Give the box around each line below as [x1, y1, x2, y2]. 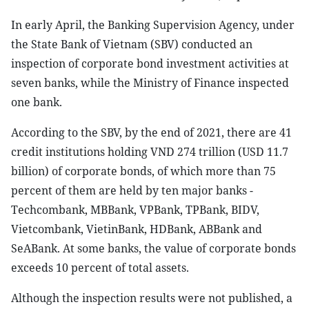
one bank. [11, 94, 62, 110]
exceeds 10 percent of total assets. [11, 260, 189, 275]
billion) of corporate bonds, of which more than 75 [11, 163, 276, 179]
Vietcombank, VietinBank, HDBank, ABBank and [11, 221, 262, 237]
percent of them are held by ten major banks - [11, 183, 253, 198]
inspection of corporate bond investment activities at [11, 56, 289, 71]
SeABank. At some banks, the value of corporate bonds [11, 241, 296, 256]
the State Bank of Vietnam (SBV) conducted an [11, 37, 252, 52]
